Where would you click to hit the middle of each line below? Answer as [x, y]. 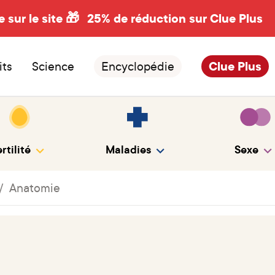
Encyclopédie [138, 66]
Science [53, 66]
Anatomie [35, 187]
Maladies [128, 149]
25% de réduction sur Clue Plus [175, 18]
